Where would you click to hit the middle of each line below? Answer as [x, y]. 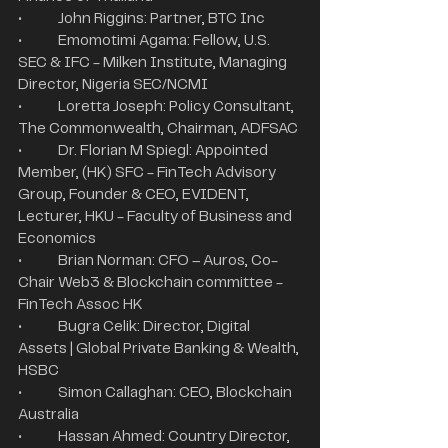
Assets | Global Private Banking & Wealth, [160, 348]
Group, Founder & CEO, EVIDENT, [135, 194]
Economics [57, 238]
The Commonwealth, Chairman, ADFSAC [158, 128]
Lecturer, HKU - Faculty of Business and [156, 216]
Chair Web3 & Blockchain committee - [152, 282]
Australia [48, 414]
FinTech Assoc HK [80, 304]
